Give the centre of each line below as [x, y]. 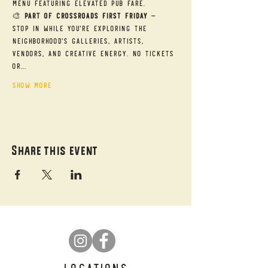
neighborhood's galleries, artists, [80, 40]
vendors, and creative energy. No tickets [95, 53]
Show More [32, 85]
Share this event [55, 150]
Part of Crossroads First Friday [86, 15]
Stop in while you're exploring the [81, 28]
